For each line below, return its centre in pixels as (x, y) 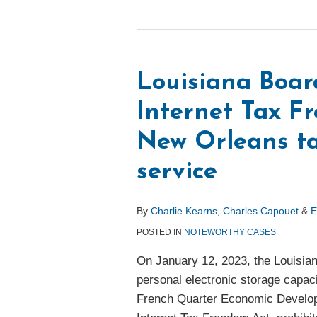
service (177, 172)
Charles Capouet (261, 211)
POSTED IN (160, 232)
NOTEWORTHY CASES (230, 232)
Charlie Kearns (184, 211)
